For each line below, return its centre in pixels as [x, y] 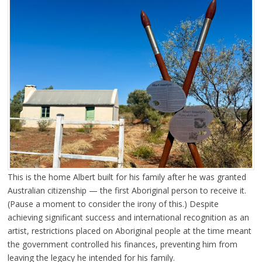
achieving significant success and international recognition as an [128, 217]
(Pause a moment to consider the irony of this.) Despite [113, 204]
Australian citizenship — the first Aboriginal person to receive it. [127, 190]
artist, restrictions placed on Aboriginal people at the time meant [129, 230]
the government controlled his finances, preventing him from [122, 244]
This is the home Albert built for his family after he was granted [127, 177]
